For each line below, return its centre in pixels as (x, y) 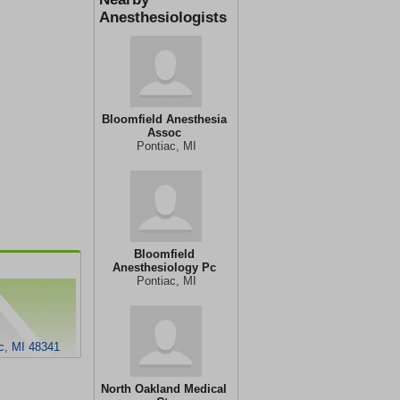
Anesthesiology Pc (164, 267)
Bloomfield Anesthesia (164, 119)
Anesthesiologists (163, 17)
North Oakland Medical (164, 389)
